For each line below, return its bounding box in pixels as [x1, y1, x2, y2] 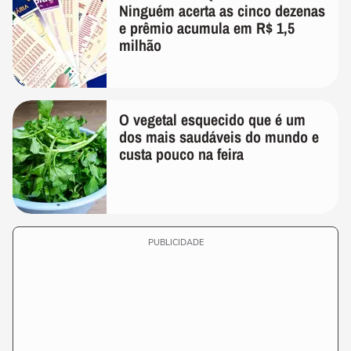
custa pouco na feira [119, 143, 244, 165]
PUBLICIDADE [147, 237, 204, 248]
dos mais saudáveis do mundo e [119, 126, 319, 147]
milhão [119, 34, 161, 56]
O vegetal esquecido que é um [119, 109, 306, 130]
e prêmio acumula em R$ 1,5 [119, 17, 295, 38]
